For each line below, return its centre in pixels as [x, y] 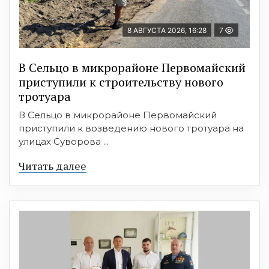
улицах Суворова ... [64, 141]
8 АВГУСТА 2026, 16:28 [167, 30]
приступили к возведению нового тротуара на [131, 128]
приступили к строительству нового [121, 82]
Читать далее [53, 165]
